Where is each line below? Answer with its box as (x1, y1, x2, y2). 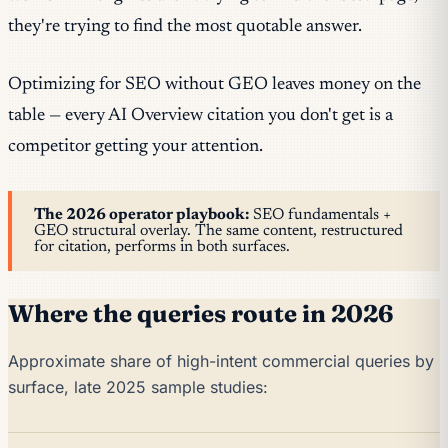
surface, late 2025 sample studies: (8, 376, 268, 397)
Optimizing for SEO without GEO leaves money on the (8, 75, 421, 94)
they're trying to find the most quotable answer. (8, 17, 362, 36)
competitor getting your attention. (8, 137, 263, 156)
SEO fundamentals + (249, 206, 392, 223)
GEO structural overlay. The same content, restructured (34, 222, 404, 239)
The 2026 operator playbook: (34, 206, 250, 223)
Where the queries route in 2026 (8, 298, 393, 328)
